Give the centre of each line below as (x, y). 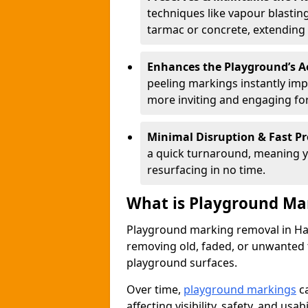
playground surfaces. (182, 263)
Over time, (155, 289)
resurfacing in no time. (206, 170)
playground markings (240, 289)
